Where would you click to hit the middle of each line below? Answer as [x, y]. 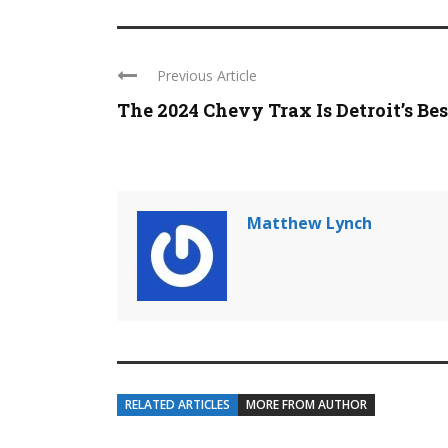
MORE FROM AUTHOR [306, 404]
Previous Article [207, 75]
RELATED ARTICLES [177, 404]
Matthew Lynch [309, 223]
